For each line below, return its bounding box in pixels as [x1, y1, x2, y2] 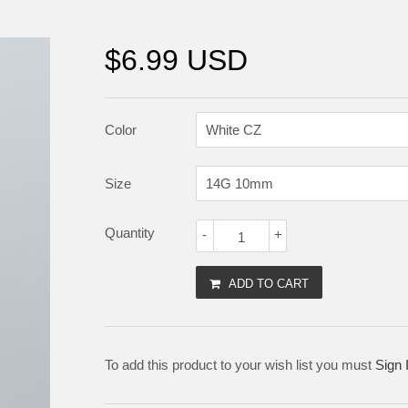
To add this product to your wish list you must [105, 356, 375, 372]
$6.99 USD [105, 43, 248, 76]
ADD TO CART [229, 276, 309, 291]
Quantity [105, 224, 155, 240]
